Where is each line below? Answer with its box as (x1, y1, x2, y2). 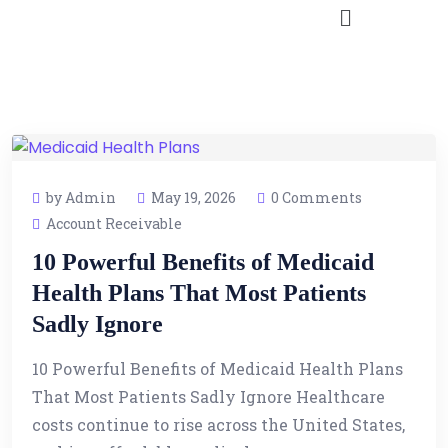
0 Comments (271, 188, 362, 208)
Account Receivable (46, 214, 182, 234)
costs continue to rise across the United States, (32, 414, 405, 436)
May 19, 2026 (151, 188, 236, 208)
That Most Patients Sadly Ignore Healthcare (32, 386, 385, 408)
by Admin (46, 188, 116, 208)
